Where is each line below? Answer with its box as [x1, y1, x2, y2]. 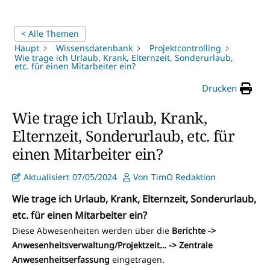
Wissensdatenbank [56, 42, 133, 54]
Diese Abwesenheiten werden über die [12, 225, 172, 237]
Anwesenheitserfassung [12, 254, 110, 266]
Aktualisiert [24, 171, 69, 183]
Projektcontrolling [149, 42, 221, 54]
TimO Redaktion [151, 171, 216, 183]
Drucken [202, 82, 237, 95]
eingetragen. [110, 254, 165, 266]
